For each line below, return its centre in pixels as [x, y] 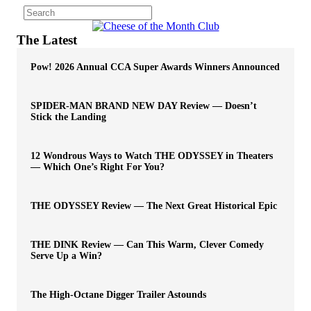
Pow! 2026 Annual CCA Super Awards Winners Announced [155, 67]
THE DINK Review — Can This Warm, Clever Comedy [147, 244]
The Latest [47, 40]
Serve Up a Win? [66, 255]
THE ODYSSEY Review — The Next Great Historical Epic [154, 205]
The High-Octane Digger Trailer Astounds [118, 294]
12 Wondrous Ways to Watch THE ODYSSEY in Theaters [152, 155]
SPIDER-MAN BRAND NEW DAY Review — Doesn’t [144, 106]
